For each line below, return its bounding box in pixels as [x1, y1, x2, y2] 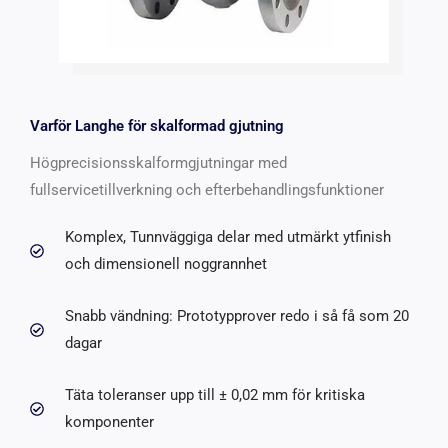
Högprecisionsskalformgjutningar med [30, 154, 287, 173]
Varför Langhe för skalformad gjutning [30, 117, 284, 136]
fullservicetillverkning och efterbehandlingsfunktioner [30, 181, 384, 200]
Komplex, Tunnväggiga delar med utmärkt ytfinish [64, 228, 391, 247]
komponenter [64, 413, 154, 432]
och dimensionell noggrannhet [64, 255, 267, 274]
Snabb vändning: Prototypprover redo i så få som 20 [64, 307, 409, 326]
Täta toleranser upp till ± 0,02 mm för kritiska [64, 386, 365, 405]
